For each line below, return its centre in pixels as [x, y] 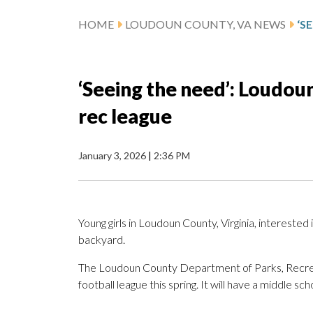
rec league [125, 116]
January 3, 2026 [113, 156]
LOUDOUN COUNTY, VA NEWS [205, 24]
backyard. [102, 240]
